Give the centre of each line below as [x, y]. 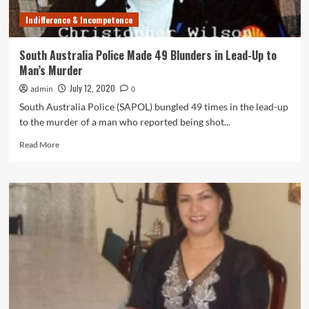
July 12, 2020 [92, 88]
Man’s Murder [51, 70]
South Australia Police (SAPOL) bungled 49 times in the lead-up [153, 107]
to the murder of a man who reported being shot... [124, 122]
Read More [39, 144]
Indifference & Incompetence [79, 20]
